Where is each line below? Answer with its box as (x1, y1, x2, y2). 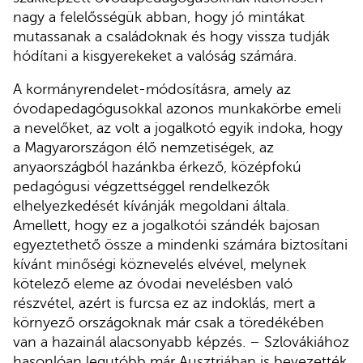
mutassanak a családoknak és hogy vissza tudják (13, 28, 330, 45)
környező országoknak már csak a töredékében (13, 314, 324, 331)
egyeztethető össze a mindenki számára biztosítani (13, 237, 348, 254)
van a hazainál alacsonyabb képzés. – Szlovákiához (13, 334, 349, 351)
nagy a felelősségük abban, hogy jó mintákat (13, 8, 305, 25)
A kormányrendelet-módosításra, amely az (13, 81, 291, 98)
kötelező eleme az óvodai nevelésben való (13, 275, 293, 293)
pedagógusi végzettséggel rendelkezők (13, 178, 270, 195)
